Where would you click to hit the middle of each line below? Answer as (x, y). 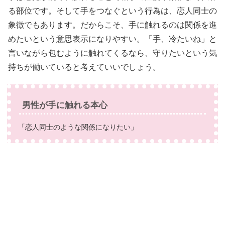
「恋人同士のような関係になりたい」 (78, 127)
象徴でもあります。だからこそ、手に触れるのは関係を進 (113, 25)
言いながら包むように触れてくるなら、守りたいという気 (113, 53)
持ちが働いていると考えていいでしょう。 (84, 67)
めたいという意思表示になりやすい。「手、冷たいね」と (113, 39)
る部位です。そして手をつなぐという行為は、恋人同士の (113, 11)
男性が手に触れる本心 (65, 105)
